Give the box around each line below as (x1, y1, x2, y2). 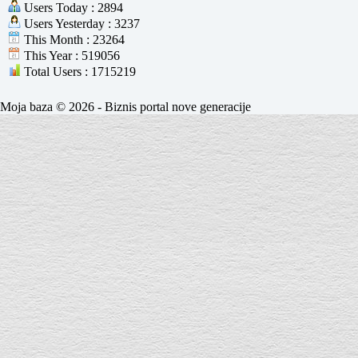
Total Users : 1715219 (21, 64, 136, 78)
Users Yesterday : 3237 (21, 16, 140, 30)
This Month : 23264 (21, 32, 125, 46)
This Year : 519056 (21, 48, 120, 62)
